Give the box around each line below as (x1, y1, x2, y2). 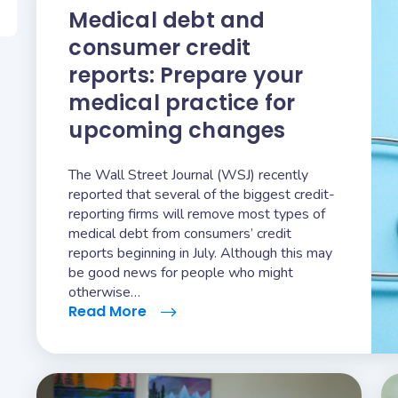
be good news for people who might (68, 263, 294, 283)
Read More (68, 301, 151, 322)
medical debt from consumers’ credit (68, 224, 292, 243)
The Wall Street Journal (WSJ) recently (68, 165, 309, 185)
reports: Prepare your (68, 60, 304, 90)
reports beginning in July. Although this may (68, 243, 333, 263)
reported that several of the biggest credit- (68, 185, 336, 204)
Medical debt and (68, 5, 266, 35)
